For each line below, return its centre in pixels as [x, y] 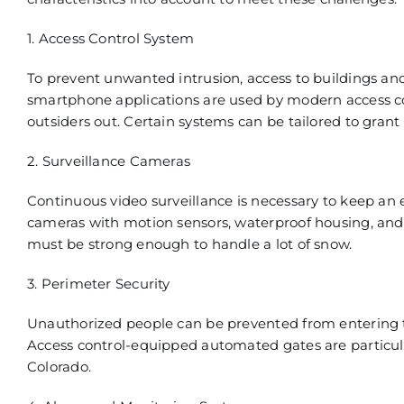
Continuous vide [83, 201]
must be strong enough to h [124, 244]
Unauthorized [74, 323]
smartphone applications [113, 100]
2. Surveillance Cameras [109, 161]
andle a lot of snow [285, 244]
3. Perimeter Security [98, 284]
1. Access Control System [110, 38]
